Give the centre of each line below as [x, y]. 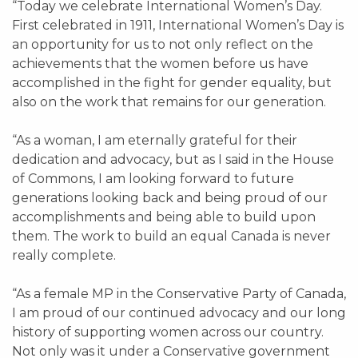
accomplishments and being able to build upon [164, 217]
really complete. [64, 255]
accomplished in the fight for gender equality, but [172, 83]
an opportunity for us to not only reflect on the [163, 44]
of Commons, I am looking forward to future [153, 179]
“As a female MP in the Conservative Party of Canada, [179, 294]
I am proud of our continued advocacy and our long [179, 313]
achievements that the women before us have [160, 64]
